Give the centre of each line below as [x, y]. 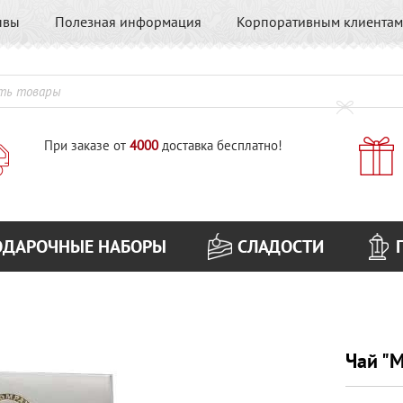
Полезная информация [128, 22]
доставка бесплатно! [220, 145]
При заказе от [86, 145]
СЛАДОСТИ [281, 246]
